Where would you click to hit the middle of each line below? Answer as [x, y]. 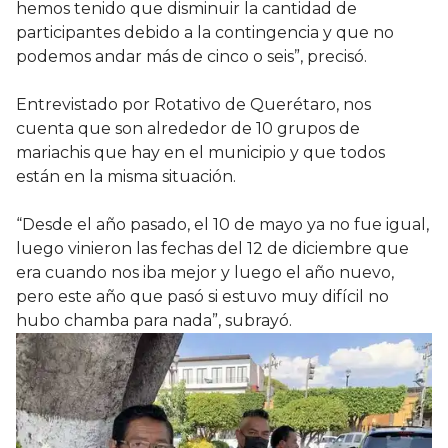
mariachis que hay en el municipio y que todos [200, 153]
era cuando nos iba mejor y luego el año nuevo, [205, 273]
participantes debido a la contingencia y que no [205, 33]
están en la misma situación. [126, 177]
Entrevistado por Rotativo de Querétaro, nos [193, 105]
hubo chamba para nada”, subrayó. [154, 321]
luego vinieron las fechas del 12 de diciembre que [212, 249]
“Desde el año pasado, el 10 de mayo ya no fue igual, [222, 225]
